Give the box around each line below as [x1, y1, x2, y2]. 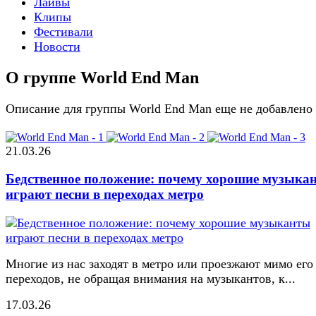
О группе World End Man [6, 68, 199, 87]
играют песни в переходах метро [6, 187, 204, 202]
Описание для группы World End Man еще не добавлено [6, 101, 312, 116]
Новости [34, 39, 80, 54]
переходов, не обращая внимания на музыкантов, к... [6, 272, 296, 286]
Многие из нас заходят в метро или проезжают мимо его [6, 257, 313, 272]
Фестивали [34, 24, 93, 39]
